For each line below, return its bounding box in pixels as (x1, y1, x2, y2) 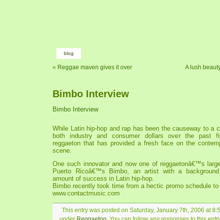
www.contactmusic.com (53, 190, 120, 197)
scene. (53, 147, 72, 154)
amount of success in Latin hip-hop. (53, 175, 154, 182)
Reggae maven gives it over (57, 64, 132, 71)
